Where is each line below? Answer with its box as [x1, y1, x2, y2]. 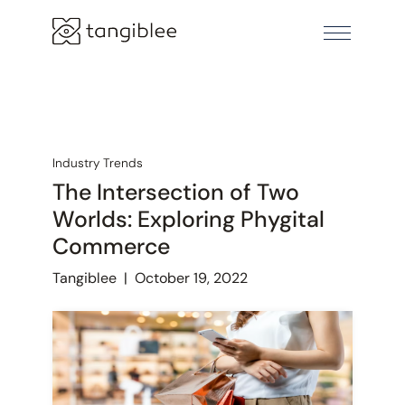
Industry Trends [52, 154, 143, 171]
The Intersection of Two [52, 176, 299, 207]
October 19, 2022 [134, 268, 248, 287]
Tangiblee [52, 268, 117, 287]
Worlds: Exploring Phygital [52, 203, 325, 234]
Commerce [52, 231, 170, 261]
